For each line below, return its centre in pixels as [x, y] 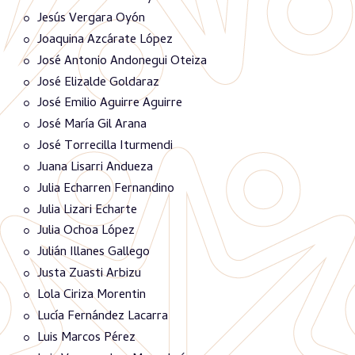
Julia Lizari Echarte [87, 210]
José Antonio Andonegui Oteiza [122, 61]
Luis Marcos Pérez [86, 338]
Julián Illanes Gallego [94, 253]
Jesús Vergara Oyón [91, 19]
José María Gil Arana [92, 126]
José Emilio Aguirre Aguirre [110, 104]
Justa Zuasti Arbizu [89, 274]
